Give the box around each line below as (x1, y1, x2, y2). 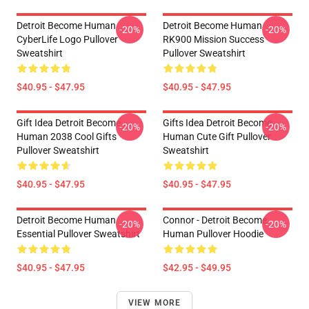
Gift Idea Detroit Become (17, 117, 121, 128)
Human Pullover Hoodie (163, 228, 263, 239)
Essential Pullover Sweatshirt (17, 228, 140, 239)
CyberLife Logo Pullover (17, 34, 118, 45)
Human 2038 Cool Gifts (17, 131, 117, 142)
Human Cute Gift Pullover (163, 131, 271, 142)
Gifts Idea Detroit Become (163, 117, 272, 128)
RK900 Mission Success (163, 34, 264, 45)
